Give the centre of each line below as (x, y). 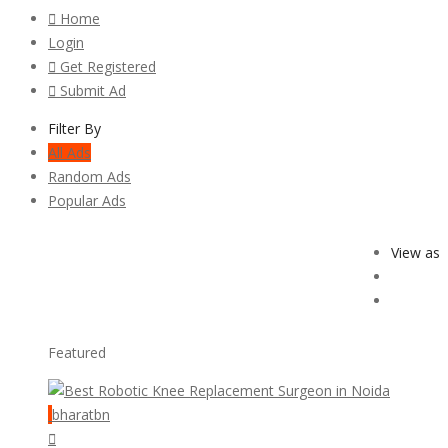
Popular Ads (87, 200)
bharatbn (81, 414)
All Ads (69, 152)
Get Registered (108, 66)
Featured (77, 352)
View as (415, 252)
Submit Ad (93, 90)
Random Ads (89, 176)
